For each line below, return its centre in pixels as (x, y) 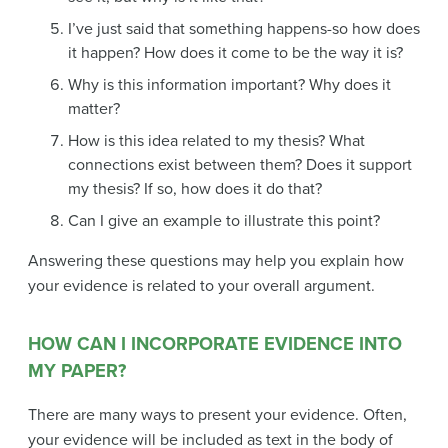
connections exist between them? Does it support (240, 164)
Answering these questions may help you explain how (216, 260)
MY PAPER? (77, 370)
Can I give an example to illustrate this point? (224, 220)
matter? (94, 108)
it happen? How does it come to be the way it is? (235, 52)
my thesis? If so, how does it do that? (195, 188)
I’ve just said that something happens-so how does (244, 28)
